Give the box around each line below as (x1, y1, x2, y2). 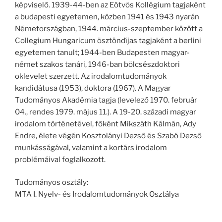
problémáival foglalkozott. (15, 155, 106, 164)
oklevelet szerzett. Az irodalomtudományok (15, 71, 166, 81)
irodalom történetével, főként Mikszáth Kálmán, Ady (15, 119, 196, 128)
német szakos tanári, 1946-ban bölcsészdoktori (15, 59, 180, 69)
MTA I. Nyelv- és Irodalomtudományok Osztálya (15, 190, 179, 199)
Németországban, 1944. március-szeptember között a (15, 24, 203, 33)
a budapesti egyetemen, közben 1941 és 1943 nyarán (15, 12, 199, 21)
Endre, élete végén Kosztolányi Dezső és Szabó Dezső (15, 131, 202, 140)
